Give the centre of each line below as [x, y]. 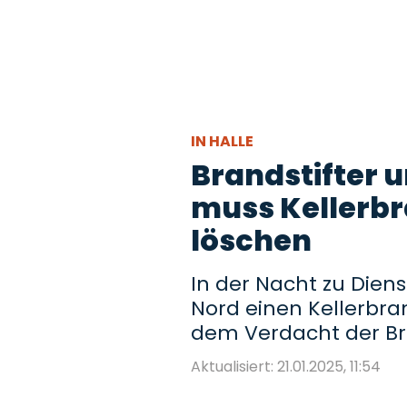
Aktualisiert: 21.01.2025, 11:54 [286, 367]
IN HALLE [223, 141]
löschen [251, 240]
